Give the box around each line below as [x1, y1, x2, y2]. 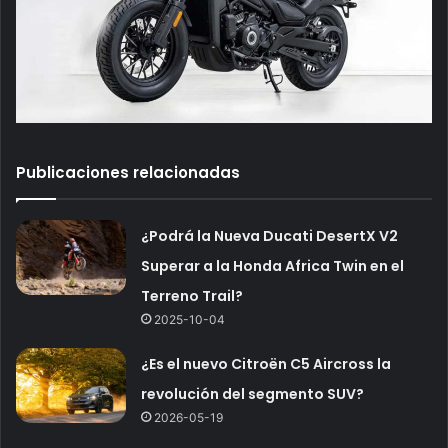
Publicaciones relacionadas [16, 162, 240, 184]
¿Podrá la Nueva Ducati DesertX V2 [141, 226, 399, 247]
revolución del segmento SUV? [141, 384, 365, 405]
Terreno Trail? [141, 286, 244, 307]
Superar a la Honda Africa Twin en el [141, 256, 405, 277]
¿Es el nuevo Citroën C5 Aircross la [141, 354, 392, 375]
